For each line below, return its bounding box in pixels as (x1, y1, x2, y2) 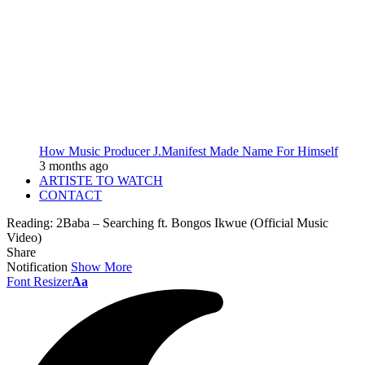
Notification (7, 260, 68, 274)
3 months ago (39, 159, 108, 173)
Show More (71, 260, 132, 274)
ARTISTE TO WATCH (39, 174, 163, 187)
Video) (7, 231, 42, 244)
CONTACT (39, 188, 102, 202)
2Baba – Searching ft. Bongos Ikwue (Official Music (56, 216, 328, 230)
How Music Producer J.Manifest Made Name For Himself (39, 144, 338, 158)
